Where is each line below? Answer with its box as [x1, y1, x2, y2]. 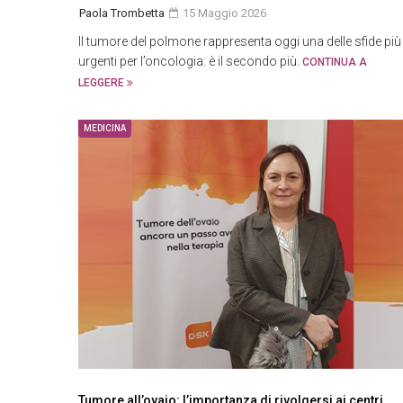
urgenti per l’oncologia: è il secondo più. [78, 54, 302, 68]
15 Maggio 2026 [180, 6, 266, 20]
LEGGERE [78, 76, 127, 89]
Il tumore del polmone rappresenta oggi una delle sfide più [78, 34, 401, 49]
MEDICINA [84, 123, 126, 133]
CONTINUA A [302, 56, 367, 68]
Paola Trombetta [79, 6, 165, 20]
